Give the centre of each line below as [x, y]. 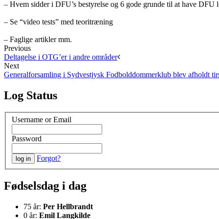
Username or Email [42, 120]
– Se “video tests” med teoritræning [58, 22]
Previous [17, 48]
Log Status [31, 95]
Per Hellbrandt [68, 207]
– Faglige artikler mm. [38, 39]
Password [27, 139]
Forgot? [49, 158]
